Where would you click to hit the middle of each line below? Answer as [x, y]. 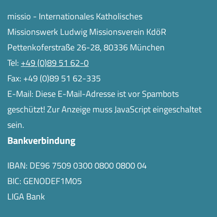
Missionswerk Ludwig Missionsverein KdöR [87, 32]
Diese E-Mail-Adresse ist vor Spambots [107, 94]
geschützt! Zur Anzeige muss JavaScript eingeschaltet [104, 109]
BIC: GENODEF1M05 [45, 181]
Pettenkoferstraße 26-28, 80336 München [86, 47]
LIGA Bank [26, 196]
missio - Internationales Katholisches [75, 16]
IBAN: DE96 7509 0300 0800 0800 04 [77, 165]
